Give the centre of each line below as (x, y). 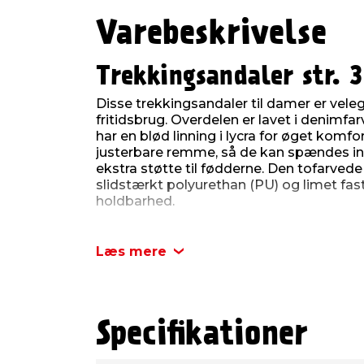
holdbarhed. (135, 201)
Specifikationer (202, 335)
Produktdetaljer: (183, 262)
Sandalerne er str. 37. (163, 230)
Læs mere (131, 251)
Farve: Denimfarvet (184, 297)
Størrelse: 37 (162, 280)
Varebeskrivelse (211, 34)
